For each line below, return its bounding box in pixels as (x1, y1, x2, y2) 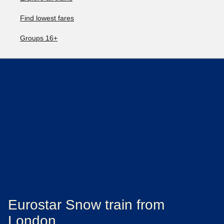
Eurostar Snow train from (8, 197, 164, 213)
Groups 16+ (20, 34, 57, 42)
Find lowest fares (20, 14, 74, 22)
